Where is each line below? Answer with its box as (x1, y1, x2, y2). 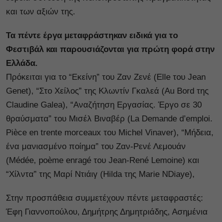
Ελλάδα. (6, 58, 40, 68)
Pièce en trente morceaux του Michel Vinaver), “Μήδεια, (6, 127, 214, 137)
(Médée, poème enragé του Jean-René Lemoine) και (6, 155, 199, 165)
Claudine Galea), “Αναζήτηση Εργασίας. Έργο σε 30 (6, 100, 202, 110)
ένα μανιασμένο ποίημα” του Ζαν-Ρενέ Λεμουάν (6, 141, 186, 151)
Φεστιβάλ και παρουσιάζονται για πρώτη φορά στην (6, 44, 215, 54)
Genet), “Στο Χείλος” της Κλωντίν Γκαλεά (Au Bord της (6, 86, 209, 96)
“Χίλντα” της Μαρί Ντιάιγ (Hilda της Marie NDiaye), (6, 169, 195, 179)
